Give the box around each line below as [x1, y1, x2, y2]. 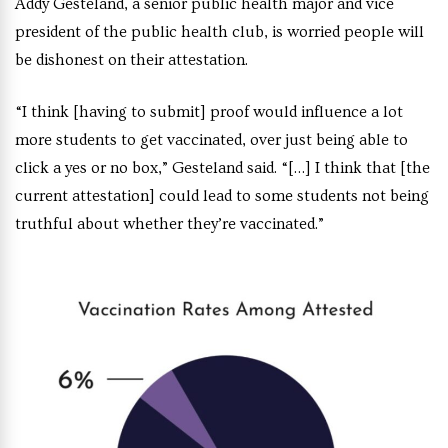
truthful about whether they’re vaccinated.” [15, 215, 324, 234]
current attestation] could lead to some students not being [15, 187, 429, 206]
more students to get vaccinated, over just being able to [15, 131, 408, 150]
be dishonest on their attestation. [15, 51, 248, 70]
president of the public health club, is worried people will [15, 23, 424, 42]
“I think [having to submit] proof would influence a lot [15, 103, 403, 122]
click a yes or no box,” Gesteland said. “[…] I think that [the [15, 159, 430, 178]
